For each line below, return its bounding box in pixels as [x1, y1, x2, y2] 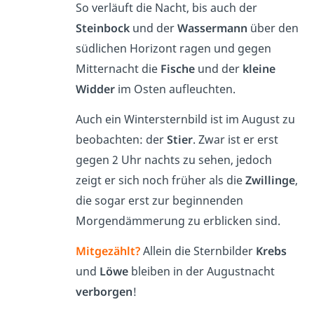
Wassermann [177, 20, 247, 36]
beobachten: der [75, 131, 167, 147]
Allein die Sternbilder [139, 243, 256, 259]
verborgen [75, 283, 132, 299]
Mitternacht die [75, 60, 161, 76]
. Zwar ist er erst [192, 131, 278, 147]
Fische [160, 60, 195, 76]
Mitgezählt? [75, 243, 140, 259]
